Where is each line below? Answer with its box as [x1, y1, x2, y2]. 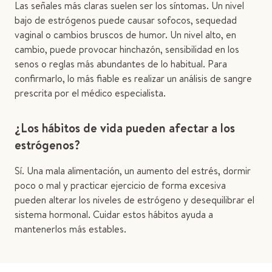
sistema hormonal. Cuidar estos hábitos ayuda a [15, 208, 213, 221]
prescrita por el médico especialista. [15, 86, 166, 100]
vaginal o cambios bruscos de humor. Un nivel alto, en [15, 28, 236, 41]
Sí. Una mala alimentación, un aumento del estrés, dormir [15, 164, 251, 177]
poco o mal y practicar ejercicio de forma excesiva [15, 178, 226, 192]
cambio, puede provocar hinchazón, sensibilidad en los [15, 42, 239, 56]
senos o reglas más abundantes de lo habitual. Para [15, 57, 227, 70]
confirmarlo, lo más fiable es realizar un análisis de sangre [15, 72, 252, 85]
